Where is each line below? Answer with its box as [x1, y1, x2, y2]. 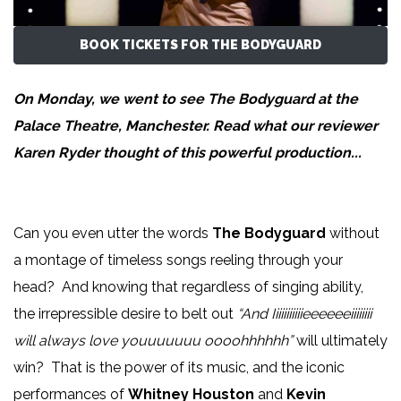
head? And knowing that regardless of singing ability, [13, 278, 363, 296]
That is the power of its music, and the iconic [51, 359, 345, 377]
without [329, 225, 380, 243]
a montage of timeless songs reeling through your [13, 252, 343, 269]
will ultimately [296, 332, 388, 350]
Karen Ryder [13, 144, 99, 162]
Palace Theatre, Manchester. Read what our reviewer [13, 117, 378, 135]
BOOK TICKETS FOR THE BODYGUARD [80, 38, 321, 53]
